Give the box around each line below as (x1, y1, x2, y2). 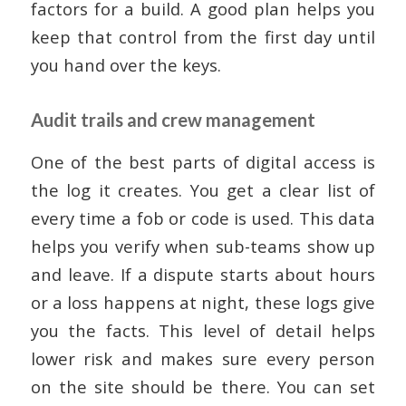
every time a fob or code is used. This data (30, 206, 376, 229)
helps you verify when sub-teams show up (30, 234, 376, 257)
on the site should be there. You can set (30, 374, 376, 398)
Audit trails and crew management (30, 109, 315, 131)
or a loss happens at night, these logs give (30, 290, 376, 314)
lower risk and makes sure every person (30, 346, 376, 370)
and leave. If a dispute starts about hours (30, 262, 376, 285)
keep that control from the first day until (30, 25, 376, 49)
